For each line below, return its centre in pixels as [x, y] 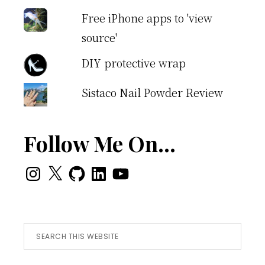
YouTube [132, 169]
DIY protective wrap [133, 63]
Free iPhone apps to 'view [147, 18]
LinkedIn [112, 169]
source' [99, 37]
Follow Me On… [100, 143]
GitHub [85, 169]
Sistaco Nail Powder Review [152, 92]
